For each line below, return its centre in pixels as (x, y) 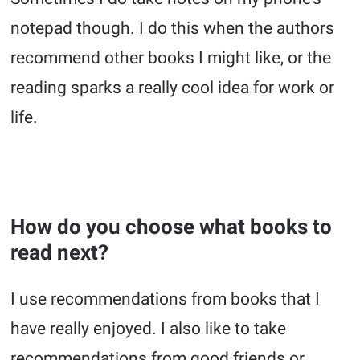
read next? (60, 253)
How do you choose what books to (172, 227)
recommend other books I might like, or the (171, 58)
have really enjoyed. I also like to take (149, 329)
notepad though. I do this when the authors (173, 29)
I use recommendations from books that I (166, 299)
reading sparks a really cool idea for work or (173, 88)
